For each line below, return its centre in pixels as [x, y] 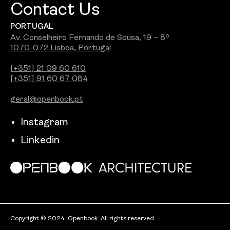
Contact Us [55, 11]
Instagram [44, 123]
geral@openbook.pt [47, 100]
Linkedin [40, 141]
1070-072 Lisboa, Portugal [61, 49]
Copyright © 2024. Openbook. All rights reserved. [83, 219]
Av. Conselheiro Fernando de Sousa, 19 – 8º [90, 38]
